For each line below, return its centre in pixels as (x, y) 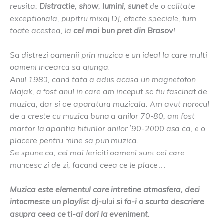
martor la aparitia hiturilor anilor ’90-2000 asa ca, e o (108, 128)
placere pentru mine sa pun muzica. (74, 141)
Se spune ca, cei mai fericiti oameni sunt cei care (97, 153)
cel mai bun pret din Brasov (123, 31)
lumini (113, 6)
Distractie (57, 6)
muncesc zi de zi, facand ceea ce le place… (88, 165)
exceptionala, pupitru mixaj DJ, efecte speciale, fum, (104, 18)
